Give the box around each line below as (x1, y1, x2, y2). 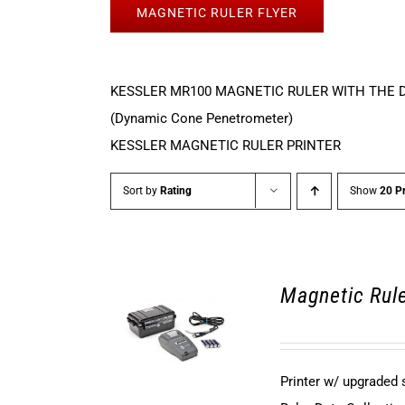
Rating (160, 184, 192, 197)
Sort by (123, 184, 160, 197)
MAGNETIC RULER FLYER (136, 5, 297, 20)
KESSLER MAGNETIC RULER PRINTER (110, 137, 341, 154)
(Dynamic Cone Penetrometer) (110, 110, 293, 127)
